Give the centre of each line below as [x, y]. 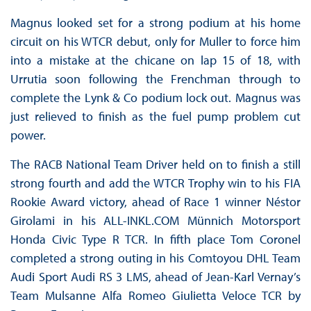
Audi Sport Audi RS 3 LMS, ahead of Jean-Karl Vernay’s [155, 277]
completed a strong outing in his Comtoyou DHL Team [155, 258]
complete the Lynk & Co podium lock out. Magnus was [155, 98]
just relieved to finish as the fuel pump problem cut [155, 117]
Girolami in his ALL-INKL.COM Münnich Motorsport [155, 221]
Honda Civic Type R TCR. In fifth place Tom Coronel [155, 239]
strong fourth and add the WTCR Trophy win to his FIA [155, 183]
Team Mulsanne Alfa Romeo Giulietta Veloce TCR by [155, 296]
